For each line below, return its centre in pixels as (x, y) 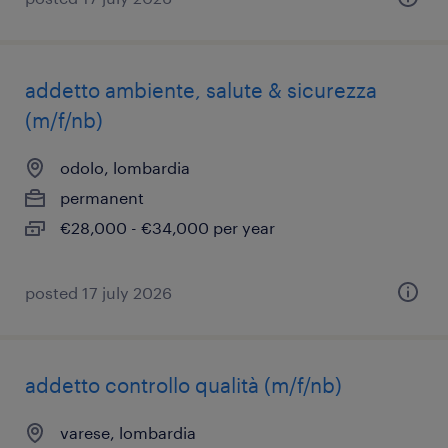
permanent (102, 197)
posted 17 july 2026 (98, 292)
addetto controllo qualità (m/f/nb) (183, 385)
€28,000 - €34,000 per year (167, 227)
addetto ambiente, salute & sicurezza (201, 90)
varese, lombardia (128, 432)
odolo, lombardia (125, 167)
